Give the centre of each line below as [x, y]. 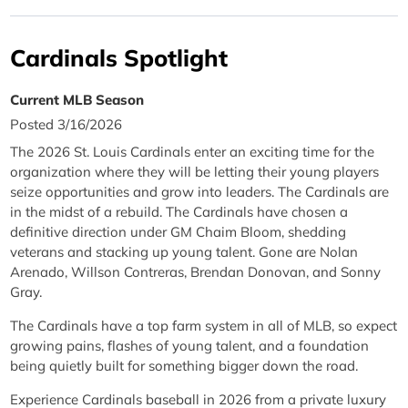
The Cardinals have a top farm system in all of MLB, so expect [204, 325]
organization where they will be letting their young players [195, 171]
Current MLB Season [77, 99]
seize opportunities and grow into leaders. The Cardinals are [200, 191]
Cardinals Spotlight [119, 58]
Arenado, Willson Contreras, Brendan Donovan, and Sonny [196, 271]
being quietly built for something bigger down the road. [184, 365]
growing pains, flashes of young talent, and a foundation [190, 345]
